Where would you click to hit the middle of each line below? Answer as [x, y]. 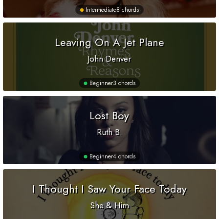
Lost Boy [109, 116]
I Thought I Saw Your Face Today [109, 189]
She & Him [109, 206]
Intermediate [101, 10]
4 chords [124, 157]
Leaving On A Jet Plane [109, 42]
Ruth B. [109, 132]
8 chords [128, 10]
